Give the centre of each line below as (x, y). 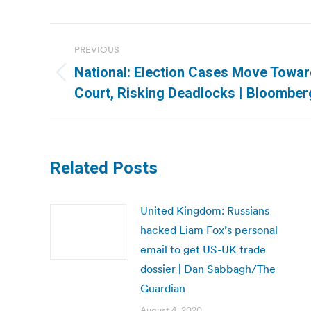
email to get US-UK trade (203, 249)
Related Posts (104, 168)
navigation (106, 68)
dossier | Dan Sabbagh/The (208, 269)
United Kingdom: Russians (205, 210)
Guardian (163, 288)
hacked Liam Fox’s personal (209, 230)
